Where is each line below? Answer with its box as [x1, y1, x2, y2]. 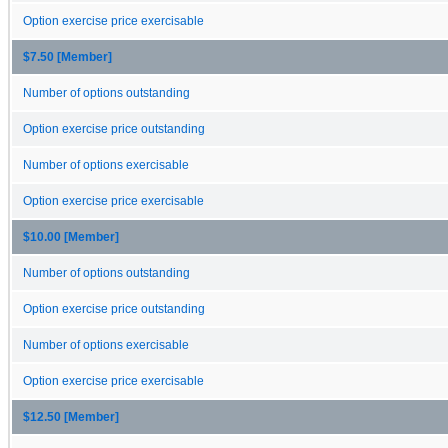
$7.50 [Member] [23, 50, 112, 63]
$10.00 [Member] [23, 230, 119, 243]
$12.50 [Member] [23, 410, 119, 423]
